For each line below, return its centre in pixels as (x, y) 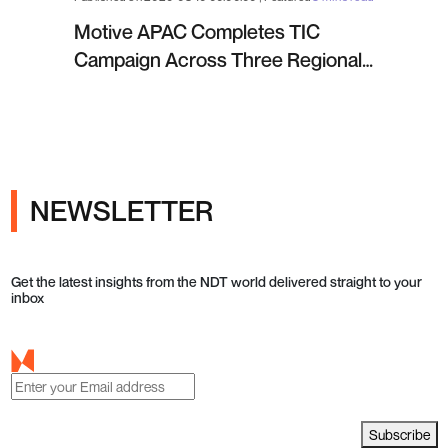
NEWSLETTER (121, 211)
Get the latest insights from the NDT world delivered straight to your (216, 282)
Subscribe (399, 434)
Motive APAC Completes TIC (197, 31)
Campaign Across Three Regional (218, 59)
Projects (110, 87)
